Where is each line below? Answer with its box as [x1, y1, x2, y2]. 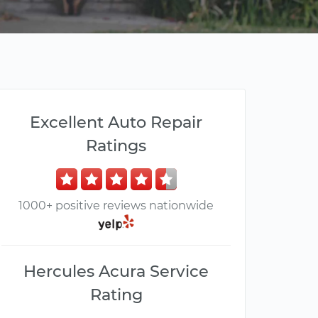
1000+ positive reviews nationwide [18, 199, 214, 212]
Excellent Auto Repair [30, 112, 202, 132]
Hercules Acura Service [23, 261, 209, 282]
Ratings [86, 136, 146, 155]
